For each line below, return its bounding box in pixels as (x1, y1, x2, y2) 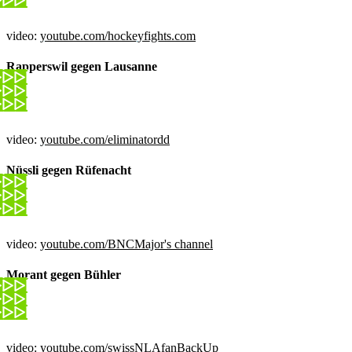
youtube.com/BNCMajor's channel (40, 236, 213, 251)
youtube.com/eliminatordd (40, 133, 170, 147)
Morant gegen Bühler (6, 267, 121, 281)
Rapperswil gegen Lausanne (6, 59, 157, 73)
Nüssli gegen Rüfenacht (6, 163, 131, 178)
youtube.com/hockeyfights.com (40, 28, 196, 42)
